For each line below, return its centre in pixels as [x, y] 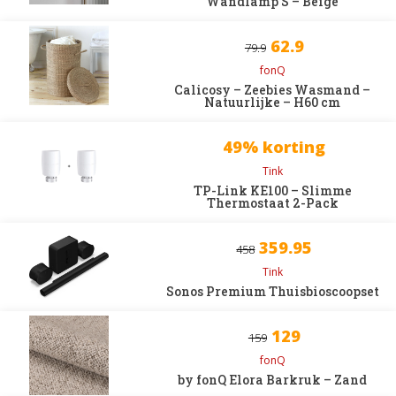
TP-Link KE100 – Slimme [272, 190]
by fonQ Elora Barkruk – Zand [273, 380]
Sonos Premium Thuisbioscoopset [272, 291]
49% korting [274, 147]
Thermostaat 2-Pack [272, 203]
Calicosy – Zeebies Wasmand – [273, 90]
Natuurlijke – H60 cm [273, 102]
